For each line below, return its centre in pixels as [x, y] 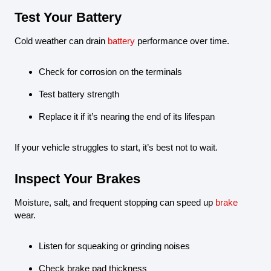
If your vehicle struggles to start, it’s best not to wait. [116, 147]
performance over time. [182, 41]
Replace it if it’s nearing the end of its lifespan [127, 116]
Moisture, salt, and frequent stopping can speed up [115, 202]
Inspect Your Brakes [77, 179]
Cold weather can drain [61, 41]
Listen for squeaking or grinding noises [114, 246]
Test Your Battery [68, 17]
